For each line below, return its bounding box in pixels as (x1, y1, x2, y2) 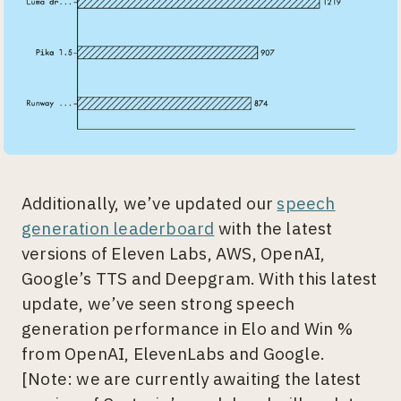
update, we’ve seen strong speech (21, 293, 295, 315)
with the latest (214, 218, 333, 240)
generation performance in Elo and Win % (21, 318, 353, 340)
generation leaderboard (21, 218, 215, 240)
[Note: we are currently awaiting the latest (21, 368, 362, 390)
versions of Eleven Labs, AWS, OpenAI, (21, 243, 329, 265)
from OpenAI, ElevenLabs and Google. (21, 343, 326, 365)
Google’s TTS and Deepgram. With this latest (21, 268, 378, 290)
